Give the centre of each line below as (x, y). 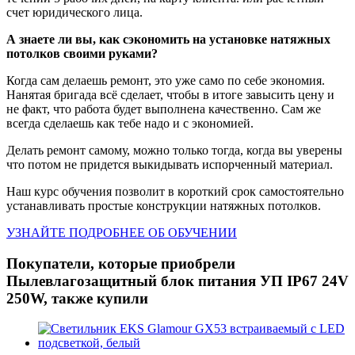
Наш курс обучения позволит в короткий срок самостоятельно (175, 191)
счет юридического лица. (74, 12)
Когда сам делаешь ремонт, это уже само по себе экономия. (166, 80)
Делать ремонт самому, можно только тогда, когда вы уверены (174, 150)
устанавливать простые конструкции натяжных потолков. (164, 205)
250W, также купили (77, 298)
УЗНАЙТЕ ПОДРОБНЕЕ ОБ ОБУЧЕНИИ (122, 232)
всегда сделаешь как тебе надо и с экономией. (130, 123)
